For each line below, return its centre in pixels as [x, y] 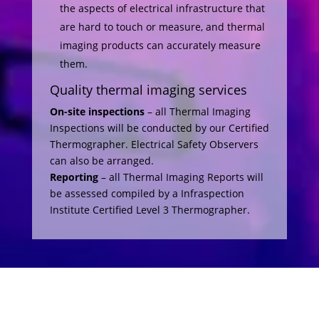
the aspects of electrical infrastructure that [162, 8]
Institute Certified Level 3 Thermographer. [150, 210]
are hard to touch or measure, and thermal [162, 27]
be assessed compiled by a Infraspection [147, 193]
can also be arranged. [101, 161]
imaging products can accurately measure [160, 45]
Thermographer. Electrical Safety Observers [154, 144]
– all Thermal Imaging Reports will [181, 177]
